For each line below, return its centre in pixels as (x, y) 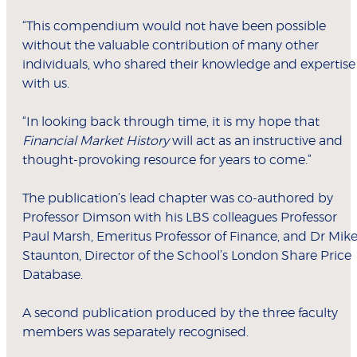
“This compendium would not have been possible (174, 27)
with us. (46, 84)
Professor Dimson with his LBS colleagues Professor (180, 218)
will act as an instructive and (256, 141)
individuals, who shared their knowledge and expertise (189, 65)
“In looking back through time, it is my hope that (171, 122)
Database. (53, 275)
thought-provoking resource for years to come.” (167, 161)
